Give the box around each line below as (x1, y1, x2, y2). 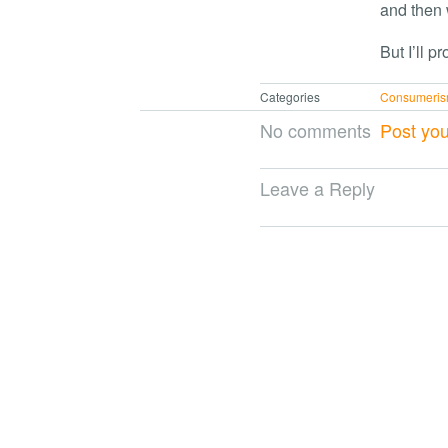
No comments (260, 116, 371, 143)
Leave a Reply (260, 174, 375, 201)
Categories (260, 87, 320, 105)
